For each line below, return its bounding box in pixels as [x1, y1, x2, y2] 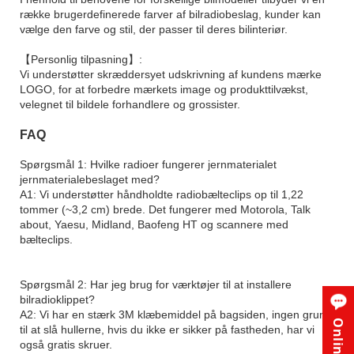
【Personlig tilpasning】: [20, 52, 142, 66]
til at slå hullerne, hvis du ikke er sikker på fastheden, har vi [20, 322, 314, 336]
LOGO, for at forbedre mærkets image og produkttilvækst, [20, 82, 308, 96]
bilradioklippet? [20, 292, 95, 306]
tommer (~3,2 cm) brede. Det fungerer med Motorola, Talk [20, 202, 311, 216]
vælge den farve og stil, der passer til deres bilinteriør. [20, 22, 288, 36]
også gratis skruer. [20, 337, 112, 351]
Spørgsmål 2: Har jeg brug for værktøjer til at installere [20, 277, 292, 291]
